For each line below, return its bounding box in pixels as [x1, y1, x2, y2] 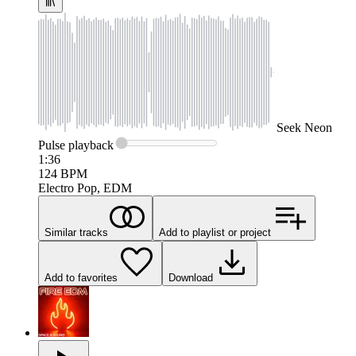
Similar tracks [44, 226, 108, 239]
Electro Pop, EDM [38, 181, 132, 195]
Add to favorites [44, 272, 118, 284]
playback [65, 138, 114, 153]
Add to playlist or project [159, 226, 271, 239]
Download [168, 272, 213, 284]
